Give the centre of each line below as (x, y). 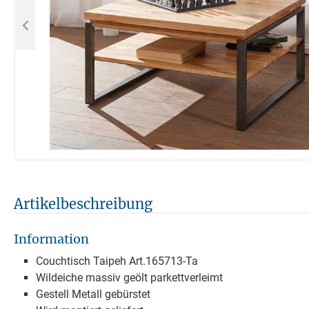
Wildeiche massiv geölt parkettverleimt (129, 277)
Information (51, 239)
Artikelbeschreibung (83, 203)
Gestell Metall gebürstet (93, 294)
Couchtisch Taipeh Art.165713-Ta (117, 261)
